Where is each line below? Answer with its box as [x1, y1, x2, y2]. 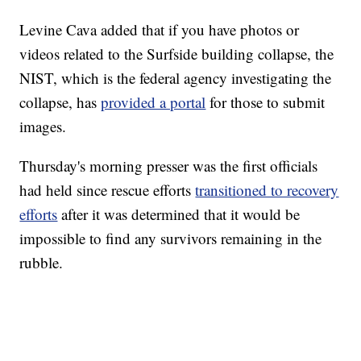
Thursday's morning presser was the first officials [19, 155, 318, 176]
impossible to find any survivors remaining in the [19, 227, 322, 248]
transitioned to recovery [195, 179, 339, 200]
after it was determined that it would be [57, 203, 301, 224]
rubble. [19, 251, 64, 272]
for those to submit [205, 91, 326, 112]
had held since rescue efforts [19, 179, 196, 200]
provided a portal [101, 91, 206, 112]
